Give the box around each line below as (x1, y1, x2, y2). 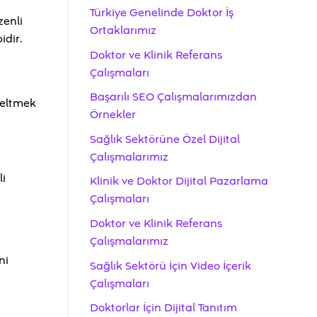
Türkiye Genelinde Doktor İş (90, 5, 234, 21)
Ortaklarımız (90, 23, 156, 39)
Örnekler (90, 107, 136, 123)
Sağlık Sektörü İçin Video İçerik (90, 258, 251, 274)
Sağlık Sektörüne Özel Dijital (90, 131, 240, 147)
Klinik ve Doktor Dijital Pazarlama (90, 173, 268, 190)
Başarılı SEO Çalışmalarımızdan (90, 89, 257, 105)
